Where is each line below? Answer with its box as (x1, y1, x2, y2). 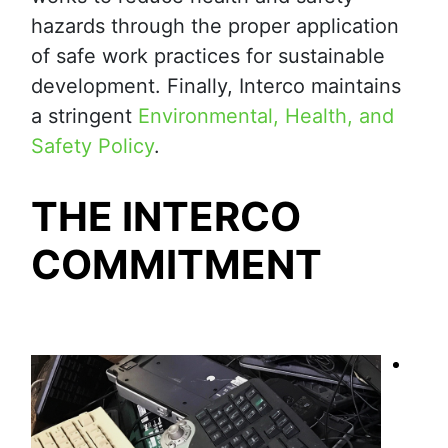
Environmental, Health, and (138, 104, 394, 129)
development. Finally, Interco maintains (31, 74, 401, 99)
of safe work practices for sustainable (31, 44, 385, 69)
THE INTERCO (31, 192, 301, 242)
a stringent (31, 104, 138, 129)
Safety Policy (31, 134, 154, 159)
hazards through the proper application (31, 14, 399, 39)
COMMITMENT (31, 240, 358, 290)
